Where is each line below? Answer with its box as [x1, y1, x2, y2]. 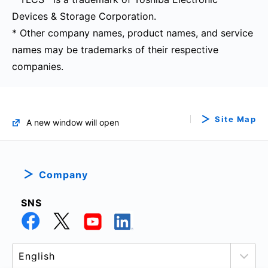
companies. [12, 60, 63, 73]
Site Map [215, 114, 256, 124]
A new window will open [26, 117, 119, 128]
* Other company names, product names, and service [12, 27, 253, 39]
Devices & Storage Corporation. [12, 10, 156, 23]
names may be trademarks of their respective [12, 44, 218, 56]
